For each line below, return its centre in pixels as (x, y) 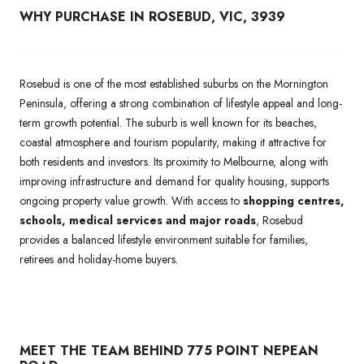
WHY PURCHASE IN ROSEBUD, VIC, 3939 (152, 16)
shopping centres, (294, 200)
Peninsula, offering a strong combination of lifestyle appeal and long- (181, 103)
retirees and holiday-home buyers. (99, 259)
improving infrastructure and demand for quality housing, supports (174, 181)
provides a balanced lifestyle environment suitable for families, (164, 239)
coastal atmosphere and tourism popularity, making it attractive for (173, 142)
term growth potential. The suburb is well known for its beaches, (168, 122)
